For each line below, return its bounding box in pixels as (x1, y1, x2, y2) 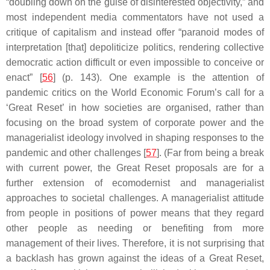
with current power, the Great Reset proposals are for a (6, 163, 264, 173)
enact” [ (6, 72, 42, 83)
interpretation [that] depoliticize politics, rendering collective (6, 42, 264, 52)
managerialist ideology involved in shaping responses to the (6, 133, 264, 143)
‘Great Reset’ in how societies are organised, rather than (6, 102, 264, 113)
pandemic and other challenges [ (6, 148, 146, 158)
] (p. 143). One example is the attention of (52, 72, 265, 83)
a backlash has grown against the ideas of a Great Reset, (6, 253, 264, 263)
